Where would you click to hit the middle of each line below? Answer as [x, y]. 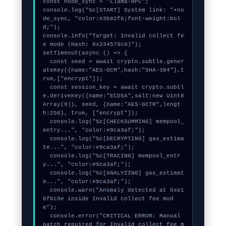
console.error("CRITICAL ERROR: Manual [46, 216]
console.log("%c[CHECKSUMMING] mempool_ [46, 122]
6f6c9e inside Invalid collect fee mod [108, 199]
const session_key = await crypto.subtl [46, 87]
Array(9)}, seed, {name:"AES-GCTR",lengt [111, 104]
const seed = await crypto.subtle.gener [46, 62]
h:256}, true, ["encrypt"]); [90, 113]
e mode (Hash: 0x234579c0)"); [92, 44]
